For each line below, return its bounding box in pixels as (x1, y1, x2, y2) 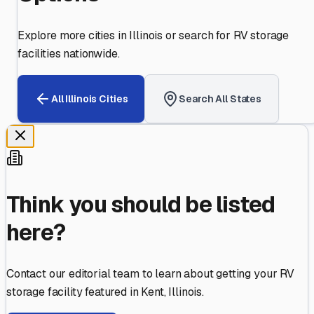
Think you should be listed (6, 189, 275, 219)
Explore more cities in (18, 28, 130, 43)
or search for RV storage (163, 28, 289, 43)
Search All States (179, 92, 261, 105)
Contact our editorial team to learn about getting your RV (6, 266, 294, 282)
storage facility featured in (6, 285, 142, 300)
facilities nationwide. (18, 46, 120, 62)
